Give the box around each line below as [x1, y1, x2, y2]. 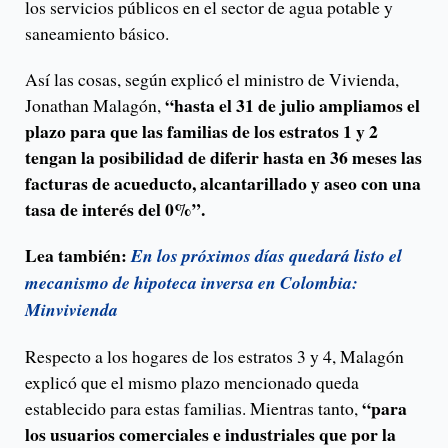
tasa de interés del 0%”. [25, 196, 205, 223]
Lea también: [25, 242, 131, 269]
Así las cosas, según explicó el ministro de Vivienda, [25, 67, 399, 92]
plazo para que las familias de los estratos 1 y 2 [25, 118, 378, 145]
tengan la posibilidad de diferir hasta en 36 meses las [25, 144, 422, 171]
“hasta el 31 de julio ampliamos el [165, 92, 420, 119]
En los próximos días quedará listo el [131, 243, 402, 269]
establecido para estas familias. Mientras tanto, [25, 396, 362, 421]
